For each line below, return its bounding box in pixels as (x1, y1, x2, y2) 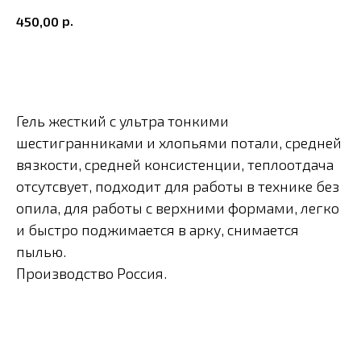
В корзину (151, 59, 210, 73)
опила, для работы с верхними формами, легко (16, 199, 339, 218)
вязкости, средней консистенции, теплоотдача (16, 156, 334, 174)
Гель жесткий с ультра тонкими (16, 112, 229, 131)
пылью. (16, 243, 66, 261)
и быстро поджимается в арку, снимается (16, 221, 299, 239)
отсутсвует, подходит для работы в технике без (16, 177, 339, 196)
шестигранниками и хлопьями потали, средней (16, 134, 342, 152)
